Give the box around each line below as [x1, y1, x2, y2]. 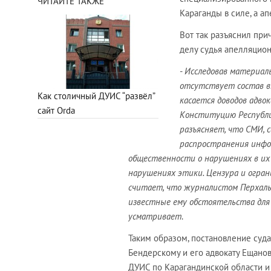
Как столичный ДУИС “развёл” [38, 90, 155, 102]
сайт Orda [38, 104, 75, 116]
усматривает [128, 210, 181, 222]
